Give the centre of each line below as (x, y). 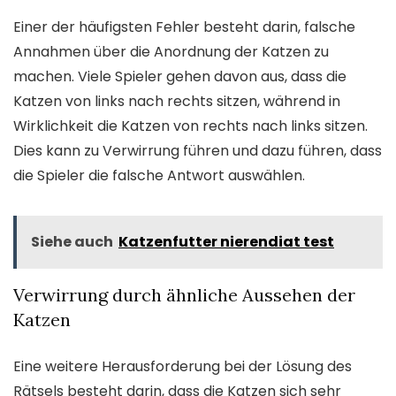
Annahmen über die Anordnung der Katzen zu (171, 51)
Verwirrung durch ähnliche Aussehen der (184, 294)
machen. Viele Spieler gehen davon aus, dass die (180, 76)
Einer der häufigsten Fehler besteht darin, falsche (184, 27)
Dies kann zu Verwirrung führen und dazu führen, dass (198, 150)
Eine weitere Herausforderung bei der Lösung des (183, 366)
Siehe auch (72, 241)
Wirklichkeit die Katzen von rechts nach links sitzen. (190, 126)
